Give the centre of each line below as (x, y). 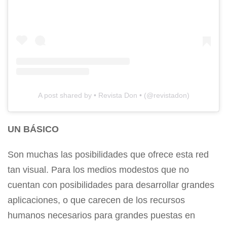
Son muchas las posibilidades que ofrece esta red (108, 155)
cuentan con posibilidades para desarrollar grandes (111, 185)
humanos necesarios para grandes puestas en (101, 216)
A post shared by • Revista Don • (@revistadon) (113, 96)
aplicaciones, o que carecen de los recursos (96, 200)
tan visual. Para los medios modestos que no (98, 170)
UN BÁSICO (33, 129)
